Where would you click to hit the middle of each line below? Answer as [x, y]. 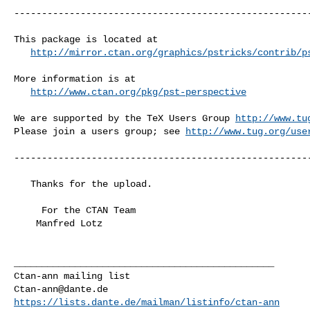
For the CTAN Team [28, 210]
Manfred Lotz [25, 223]
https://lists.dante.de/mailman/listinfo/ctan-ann [147, 302]
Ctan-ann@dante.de [61, 289]
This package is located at [89, 39]
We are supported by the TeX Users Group [125, 118]
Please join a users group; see [100, 131]
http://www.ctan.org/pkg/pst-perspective [138, 92]
